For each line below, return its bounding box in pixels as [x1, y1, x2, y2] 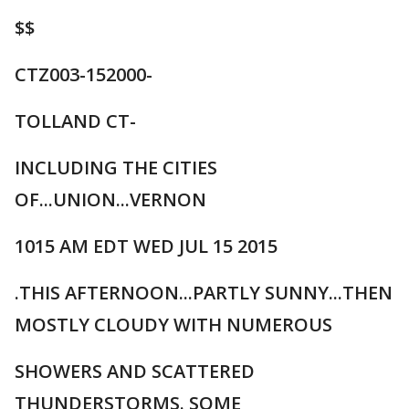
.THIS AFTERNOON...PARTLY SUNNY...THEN [15, 280, 393, 305]
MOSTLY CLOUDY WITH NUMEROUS [15, 312, 332, 337]
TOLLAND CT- [15, 109, 136, 133]
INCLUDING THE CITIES [15, 155, 217, 180]
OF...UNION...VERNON [15, 187, 206, 212]
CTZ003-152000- [15, 62, 152, 87]
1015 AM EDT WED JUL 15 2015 [15, 234, 278, 258]
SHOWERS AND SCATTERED [15, 359, 255, 383]
